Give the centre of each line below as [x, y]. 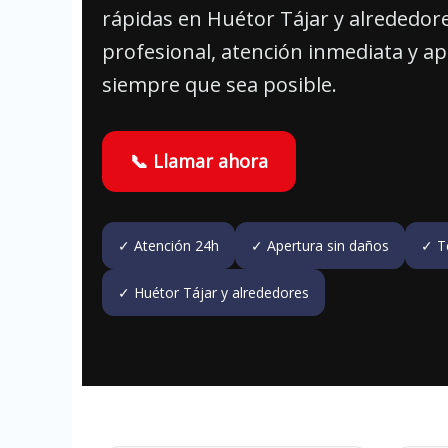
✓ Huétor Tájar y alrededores [213, 292]
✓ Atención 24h [168, 245]
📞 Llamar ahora [199, 161]
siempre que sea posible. [219, 84]
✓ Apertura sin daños [320, 245]
